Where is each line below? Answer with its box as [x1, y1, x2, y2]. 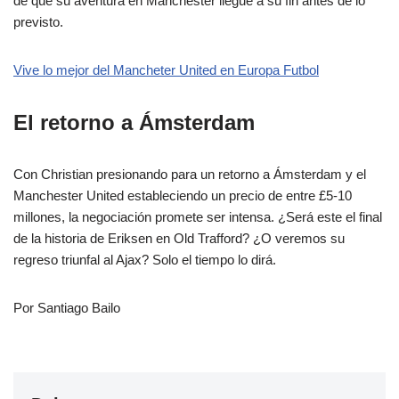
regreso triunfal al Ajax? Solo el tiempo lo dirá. [13, 251, 276, 267]
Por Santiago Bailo [13, 299, 120, 315]
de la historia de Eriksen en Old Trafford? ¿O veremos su [13, 230, 345, 246]
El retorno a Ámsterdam [13, 110, 255, 134]
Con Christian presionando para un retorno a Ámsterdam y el [13, 166, 366, 182]
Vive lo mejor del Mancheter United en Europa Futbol [13, 61, 319, 77]
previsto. [13, 13, 63, 29]
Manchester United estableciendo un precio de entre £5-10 [13, 187, 352, 203]
